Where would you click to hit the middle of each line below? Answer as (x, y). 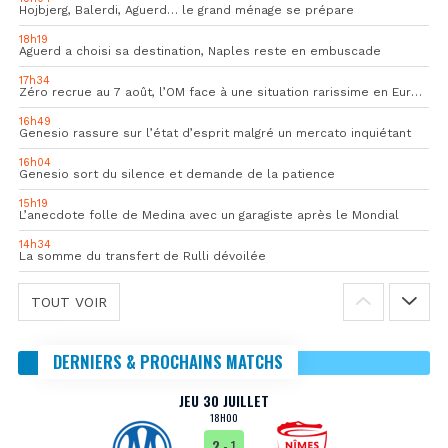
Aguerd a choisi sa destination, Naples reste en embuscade (200, 50)
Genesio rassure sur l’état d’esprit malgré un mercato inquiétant (215, 132)
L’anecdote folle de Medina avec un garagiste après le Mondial (209, 214)
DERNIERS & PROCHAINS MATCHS (168, 361)
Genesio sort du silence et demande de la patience (177, 173)
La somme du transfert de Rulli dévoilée (142, 255)
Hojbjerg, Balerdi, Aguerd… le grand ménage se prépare (186, 9)
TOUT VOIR (69, 301)
